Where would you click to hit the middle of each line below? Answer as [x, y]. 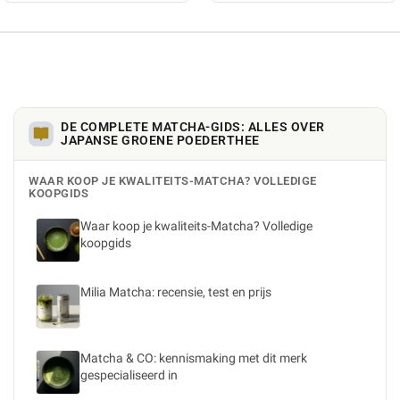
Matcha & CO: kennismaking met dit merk [194, 358]
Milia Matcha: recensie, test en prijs [176, 292]
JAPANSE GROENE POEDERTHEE [160, 140]
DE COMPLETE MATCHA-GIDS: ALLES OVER [193, 127]
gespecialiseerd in [129, 375]
